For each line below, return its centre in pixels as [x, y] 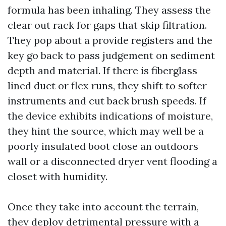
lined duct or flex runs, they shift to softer [107, 86]
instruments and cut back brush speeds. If [107, 101]
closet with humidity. [58, 176]
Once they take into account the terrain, [103, 207]
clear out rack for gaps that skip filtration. [107, 25]
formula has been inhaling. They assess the [109, 10]
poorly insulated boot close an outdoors [103, 146]
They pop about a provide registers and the [110, 40]
